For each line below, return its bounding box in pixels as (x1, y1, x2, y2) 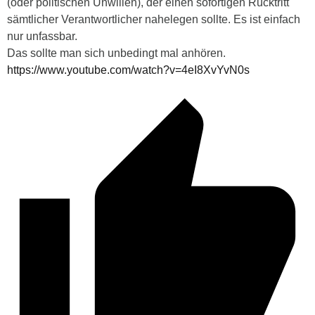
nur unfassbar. (7, 30, 77, 42)
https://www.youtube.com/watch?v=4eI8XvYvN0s (7, 63, 250, 76)
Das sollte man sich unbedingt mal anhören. (7, 46, 226, 59)
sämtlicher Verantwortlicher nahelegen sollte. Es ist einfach (7, 13, 300, 25)
